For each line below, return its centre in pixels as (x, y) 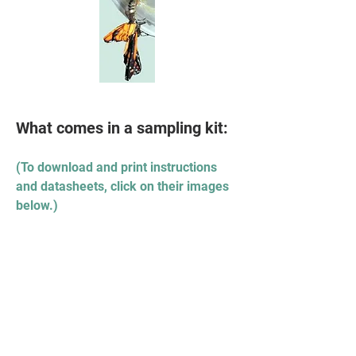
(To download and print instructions (116, 167)
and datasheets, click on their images (122, 186)
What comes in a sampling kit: (122, 128)
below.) (37, 205)
